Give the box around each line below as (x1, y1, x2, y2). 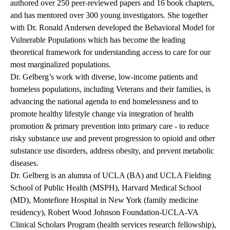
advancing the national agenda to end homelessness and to (10, 97, 198, 106)
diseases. (10, 159, 41, 168)
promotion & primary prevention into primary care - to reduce (10, 122, 209, 131)
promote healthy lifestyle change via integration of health (10, 109, 194, 119)
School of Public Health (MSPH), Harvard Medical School (10, 183, 201, 193)
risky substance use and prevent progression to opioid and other (10, 134, 215, 143)
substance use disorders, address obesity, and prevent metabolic (10, 146, 214, 156)
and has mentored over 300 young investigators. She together (10, 11, 208, 20)
